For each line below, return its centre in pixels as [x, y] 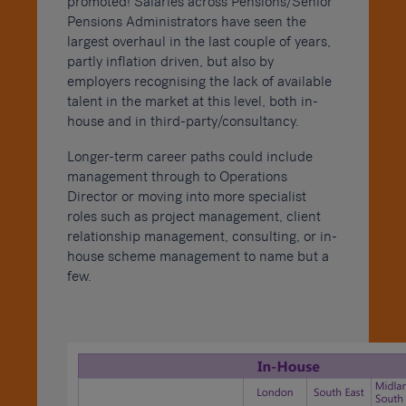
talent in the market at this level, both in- [192, 101]
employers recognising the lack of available [199, 81]
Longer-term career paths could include [189, 157]
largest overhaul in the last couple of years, [198, 41]
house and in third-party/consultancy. [183, 121]
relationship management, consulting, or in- [202, 237]
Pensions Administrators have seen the [186, 21]
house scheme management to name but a [198, 257]
